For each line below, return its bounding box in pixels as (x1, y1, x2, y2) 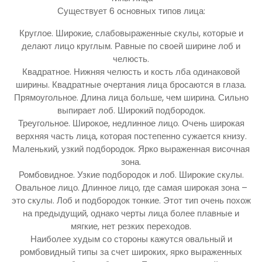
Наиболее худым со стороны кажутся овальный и (30, 232, 232, 245)
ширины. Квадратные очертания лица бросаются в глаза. (16, 78, 246, 91)
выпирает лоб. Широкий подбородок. (57, 104, 205, 116)
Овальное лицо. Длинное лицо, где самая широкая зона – (15, 181, 247, 194)
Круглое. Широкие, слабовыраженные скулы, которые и (19, 26, 243, 39)
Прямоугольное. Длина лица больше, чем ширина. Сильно (13, 91, 249, 104)
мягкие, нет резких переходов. (71, 219, 191, 232)
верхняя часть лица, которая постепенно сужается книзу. (15, 129, 247, 142)
